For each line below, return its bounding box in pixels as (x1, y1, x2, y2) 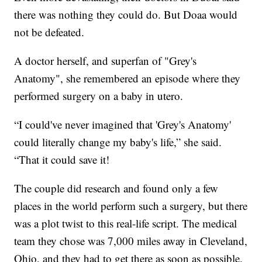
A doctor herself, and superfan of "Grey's (14, 53, 197, 68)
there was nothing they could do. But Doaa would (14, 6, 238, 22)
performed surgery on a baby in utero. (14, 88, 184, 103)
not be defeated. (14, 24, 85, 39)
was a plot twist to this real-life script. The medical (14, 215, 237, 230)
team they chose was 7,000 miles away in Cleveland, (14, 233, 248, 248)
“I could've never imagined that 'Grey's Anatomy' (14, 116, 232, 132)
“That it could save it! (14, 151, 110, 167)
